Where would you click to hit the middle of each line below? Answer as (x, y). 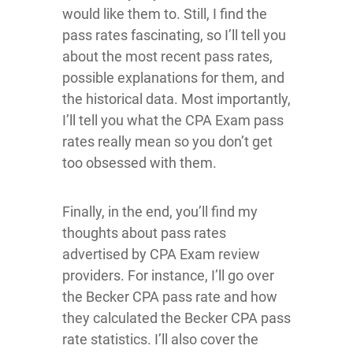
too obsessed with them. (139, 163)
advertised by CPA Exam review (161, 254)
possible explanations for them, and (173, 78)
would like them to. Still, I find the (165, 14)
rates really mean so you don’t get (167, 141)
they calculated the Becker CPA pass (176, 318)
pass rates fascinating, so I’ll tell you (174, 35)
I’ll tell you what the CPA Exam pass (173, 120)
